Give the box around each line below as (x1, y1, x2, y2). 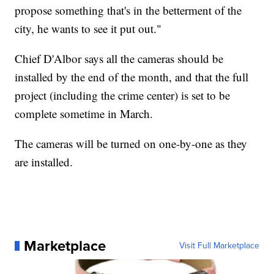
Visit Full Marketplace (179, 239, 259, 252)
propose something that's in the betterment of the (15, 2, 242, 18)
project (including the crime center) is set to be (15, 87, 231, 103)
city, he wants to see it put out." (15, 20, 162, 36)
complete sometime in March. (15, 105, 154, 121)
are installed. (15, 154, 73, 169)
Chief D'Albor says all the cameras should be (15, 50, 224, 66)
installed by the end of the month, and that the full (15, 68, 249, 84)
